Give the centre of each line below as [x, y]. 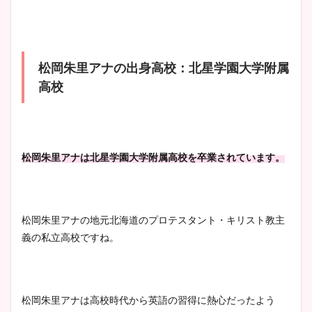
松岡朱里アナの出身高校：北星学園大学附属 [164, 68]
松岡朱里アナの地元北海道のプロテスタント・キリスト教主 [153, 220]
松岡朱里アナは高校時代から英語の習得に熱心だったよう [148, 300]
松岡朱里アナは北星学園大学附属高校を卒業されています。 [153, 157]
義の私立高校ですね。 [70, 237]
